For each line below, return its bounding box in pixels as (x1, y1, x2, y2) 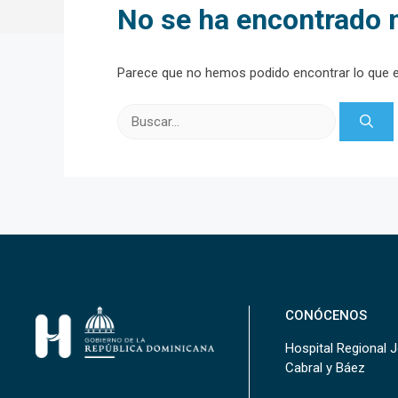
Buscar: (116, 103, 160, 120)
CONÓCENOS (284, 307, 367, 324)
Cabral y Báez (284, 360, 365, 377)
